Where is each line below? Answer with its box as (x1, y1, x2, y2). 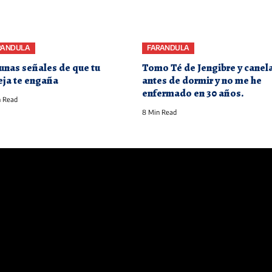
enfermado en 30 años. (142, 86, 243, 100)
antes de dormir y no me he (142, 73, 262, 87)
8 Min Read (142, 107, 177, 116)
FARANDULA (147, 43, 189, 53)
